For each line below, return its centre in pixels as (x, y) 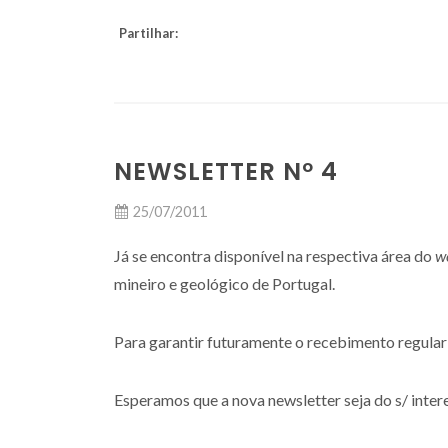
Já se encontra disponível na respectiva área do (274, 255)
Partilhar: (148, 33)
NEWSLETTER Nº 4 (226, 171)
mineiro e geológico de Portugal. (224, 283)
